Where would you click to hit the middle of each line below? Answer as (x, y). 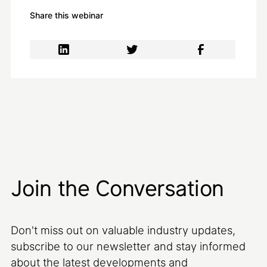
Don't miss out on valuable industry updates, (123, 230)
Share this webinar (66, 15)
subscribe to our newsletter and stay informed (128, 246)
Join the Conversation (117, 188)
